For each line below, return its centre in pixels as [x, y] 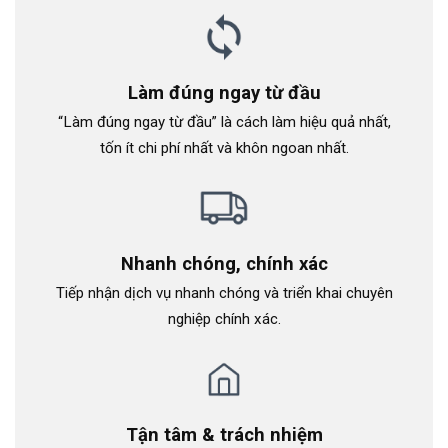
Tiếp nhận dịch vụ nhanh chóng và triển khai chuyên [224, 292]
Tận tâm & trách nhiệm [224, 434]
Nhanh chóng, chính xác [224, 263]
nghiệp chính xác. [224, 318]
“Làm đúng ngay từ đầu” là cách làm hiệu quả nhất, [224, 122]
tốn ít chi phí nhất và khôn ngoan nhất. [224, 148]
